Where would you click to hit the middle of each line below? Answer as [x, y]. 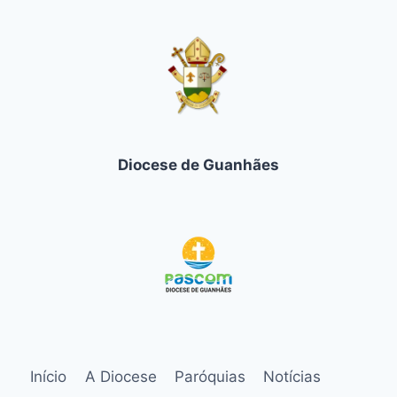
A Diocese [121, 377]
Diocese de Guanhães [198, 165]
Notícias [292, 377]
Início [49, 377]
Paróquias [210, 377]
